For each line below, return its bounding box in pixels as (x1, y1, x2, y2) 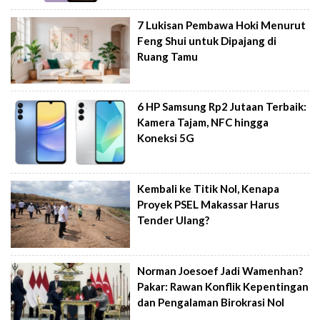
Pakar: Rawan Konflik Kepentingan (137, 279, 309, 293)
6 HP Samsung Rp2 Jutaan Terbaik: (137, 100, 307, 114)
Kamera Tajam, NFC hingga (137, 116, 269, 129)
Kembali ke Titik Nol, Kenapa (137, 182, 280, 195)
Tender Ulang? (137, 214, 210, 226)
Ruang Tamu (137, 49, 199, 63)
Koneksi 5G (137, 131, 195, 145)
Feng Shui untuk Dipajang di (137, 34, 277, 47)
